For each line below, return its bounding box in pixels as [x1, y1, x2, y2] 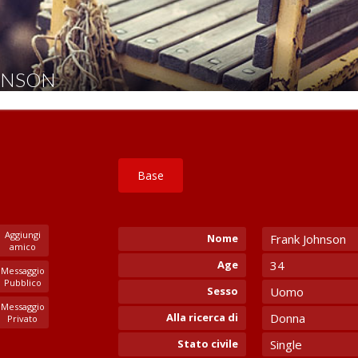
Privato [7, 312, 38, 324]
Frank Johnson [270, 231, 347, 247]
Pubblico [3, 276, 42, 288]
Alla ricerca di [166, 310, 239, 324]
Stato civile [177, 336, 239, 351]
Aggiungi [4, 229, 41, 241]
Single [270, 336, 303, 352]
